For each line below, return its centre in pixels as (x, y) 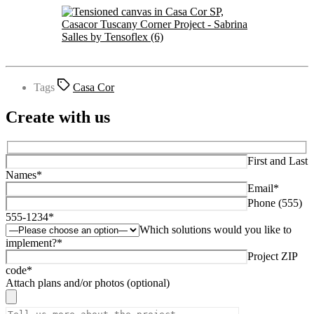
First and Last (278, 161)
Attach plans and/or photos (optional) (88, 283)
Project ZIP (272, 257)
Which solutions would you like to (216, 230)
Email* (263, 189)
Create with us (58, 117)
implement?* (34, 243)
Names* (24, 175)
